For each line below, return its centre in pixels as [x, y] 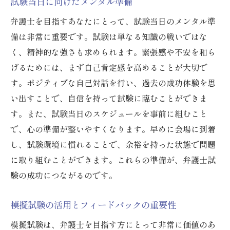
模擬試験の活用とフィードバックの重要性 [93, 205]
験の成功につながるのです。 [64, 175]
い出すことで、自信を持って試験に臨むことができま [109, 98]
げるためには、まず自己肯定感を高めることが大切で [109, 68]
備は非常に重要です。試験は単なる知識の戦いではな [109, 37]
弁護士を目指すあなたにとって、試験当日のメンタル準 [113, 21]
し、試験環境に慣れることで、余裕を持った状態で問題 [113, 145]
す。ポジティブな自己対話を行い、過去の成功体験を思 [113, 83]
